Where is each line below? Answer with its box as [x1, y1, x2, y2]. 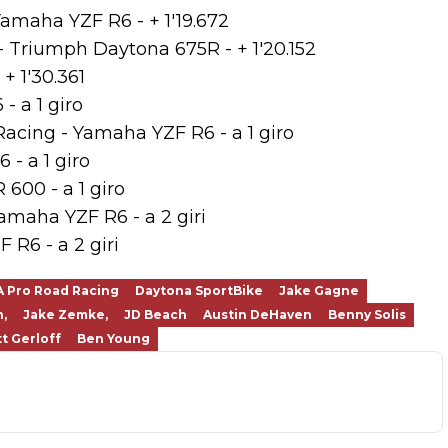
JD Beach [124, 307, 187, 322]
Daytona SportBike [135, 283, 263, 298]
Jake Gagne [279, 283, 359, 298]
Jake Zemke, [23, 307, 108, 322]
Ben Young [77, 331, 150, 346]
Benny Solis [328, 307, 406, 322]
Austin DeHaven [203, 307, 312, 322]
